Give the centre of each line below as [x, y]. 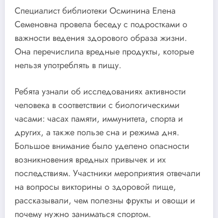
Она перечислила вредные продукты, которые [104, 51]
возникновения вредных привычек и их [90, 159]
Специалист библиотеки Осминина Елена [95, 10]
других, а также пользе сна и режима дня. [97, 132]
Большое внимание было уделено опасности [102, 146]
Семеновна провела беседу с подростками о [101, 24]
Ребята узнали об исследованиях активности [100, 91]
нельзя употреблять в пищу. [68, 65]
